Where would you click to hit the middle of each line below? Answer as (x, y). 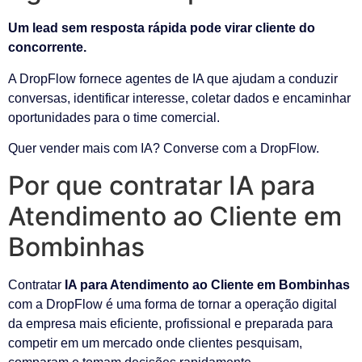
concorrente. (47, 48)
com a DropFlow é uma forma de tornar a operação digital (173, 304)
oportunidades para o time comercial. (114, 117)
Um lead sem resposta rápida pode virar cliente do (162, 28)
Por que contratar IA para (162, 185)
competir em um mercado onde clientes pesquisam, (155, 343)
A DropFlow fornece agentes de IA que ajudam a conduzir (173, 78)
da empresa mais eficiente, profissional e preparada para (170, 323)
